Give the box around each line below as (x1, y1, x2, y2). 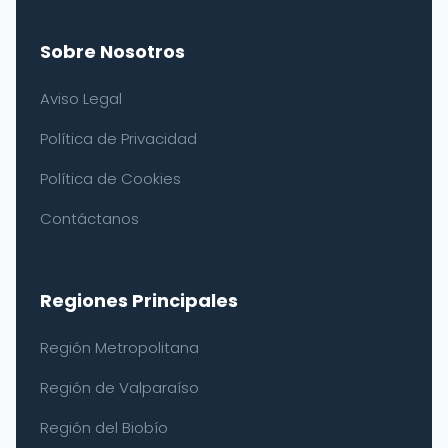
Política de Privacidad (40, 128, 197, 149)
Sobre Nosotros (40, 39, 185, 64)
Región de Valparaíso (40, 377, 199, 398)
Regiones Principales (40, 288, 238, 313)
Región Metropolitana (40, 337, 199, 358)
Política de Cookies (40, 168, 181, 189)
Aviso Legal (40, 88, 122, 109)
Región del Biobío (40, 417, 168, 438)
